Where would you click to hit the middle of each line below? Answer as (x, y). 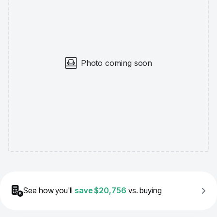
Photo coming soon (116, 63)
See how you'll (48, 190)
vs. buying (145, 190)
